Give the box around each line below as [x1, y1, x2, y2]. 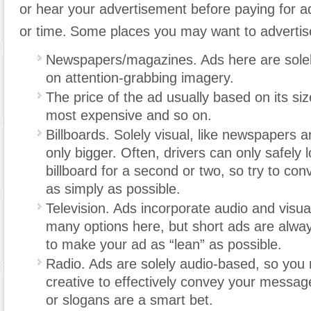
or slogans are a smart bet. [46, 292, 213, 308]
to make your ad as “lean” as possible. [46, 236, 282, 252]
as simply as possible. [46, 180, 180, 196]
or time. [19, 23, 67, 39]
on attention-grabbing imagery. [46, 69, 234, 85]
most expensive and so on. [46, 107, 212, 123]
